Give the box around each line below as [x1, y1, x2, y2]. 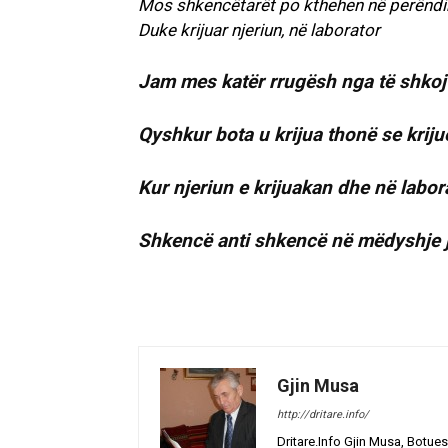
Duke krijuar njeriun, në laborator [138, 20, 380, 41]
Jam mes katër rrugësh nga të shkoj [138, 70, 446, 94]
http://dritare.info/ [277, 408, 369, 422]
